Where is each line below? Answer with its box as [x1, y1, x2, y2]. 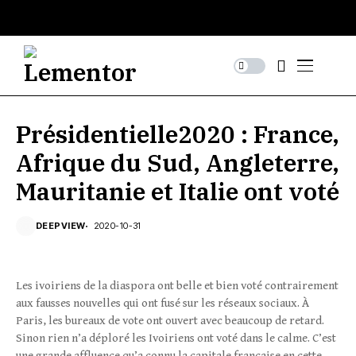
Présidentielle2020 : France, [16, 118, 339, 149]
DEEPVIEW [36, 220, 86, 231]
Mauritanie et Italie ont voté [16, 176, 339, 207]
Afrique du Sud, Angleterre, [16, 147, 339, 178]
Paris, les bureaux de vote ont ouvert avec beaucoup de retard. [16, 314, 324, 327]
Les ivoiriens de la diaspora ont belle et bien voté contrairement [16, 279, 339, 292]
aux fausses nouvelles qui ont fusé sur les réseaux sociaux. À [16, 296, 309, 310]
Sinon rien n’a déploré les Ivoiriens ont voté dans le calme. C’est [16, 331, 336, 345]
